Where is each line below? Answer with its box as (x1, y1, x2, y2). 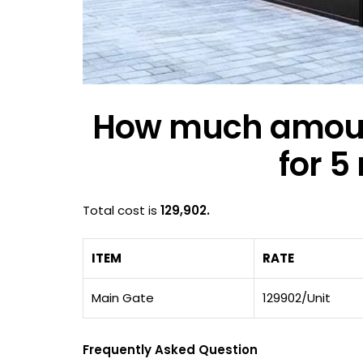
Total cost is (83, 201, 160, 219)
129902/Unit (263, 288, 331, 306)
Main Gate (92, 288, 155, 306)
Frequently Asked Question (83, 340, 258, 358)
